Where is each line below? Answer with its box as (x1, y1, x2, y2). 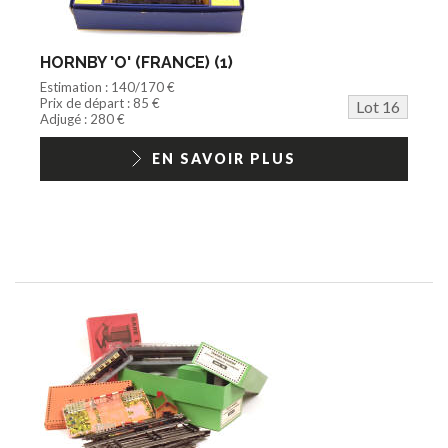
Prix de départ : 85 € (40, 94, 160, 111)
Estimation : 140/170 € (40, 78, 175, 95)
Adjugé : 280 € (40, 110, 125, 127)
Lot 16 (356, 96, 400, 116)
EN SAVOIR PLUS (152, 149, 296, 167)
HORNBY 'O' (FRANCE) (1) (40, 52, 233, 72)
